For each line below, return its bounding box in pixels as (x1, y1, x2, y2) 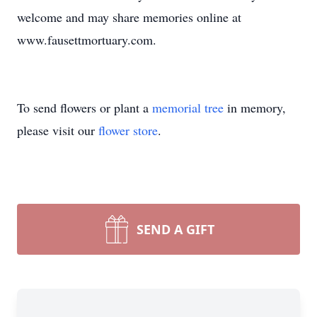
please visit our (17, 122, 98, 139)
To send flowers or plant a (17, 99, 152, 116)
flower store (98, 122, 158, 139)
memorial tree (152, 99, 224, 116)
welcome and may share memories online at (17, 8, 241, 25)
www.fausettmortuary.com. (17, 31, 156, 48)
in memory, (224, 99, 286, 116)
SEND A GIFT (137, 221, 214, 238)
